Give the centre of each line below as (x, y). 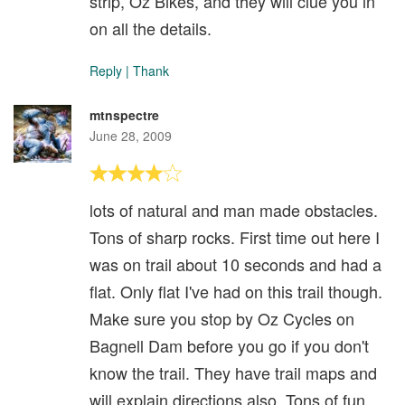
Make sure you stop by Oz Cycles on (222, 319)
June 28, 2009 (131, 136)
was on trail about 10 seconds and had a (235, 264)
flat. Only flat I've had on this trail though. (236, 292)
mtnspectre (124, 115)
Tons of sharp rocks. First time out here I (235, 237)
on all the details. (151, 28)
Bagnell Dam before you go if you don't (229, 346)
